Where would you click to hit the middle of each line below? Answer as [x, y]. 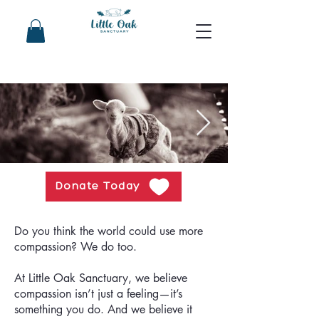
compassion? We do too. [77, 247]
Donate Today [98, 187]
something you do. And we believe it [103, 310]
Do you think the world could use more [109, 231]
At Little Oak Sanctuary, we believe [101, 278]
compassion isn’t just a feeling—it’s [98, 294]
